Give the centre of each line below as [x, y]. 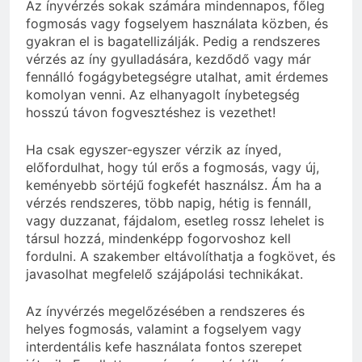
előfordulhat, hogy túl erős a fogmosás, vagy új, [173, 167]
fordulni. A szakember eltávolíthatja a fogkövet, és [181, 256]
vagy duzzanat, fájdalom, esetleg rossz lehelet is [175, 220]
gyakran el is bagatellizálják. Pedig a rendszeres [173, 41]
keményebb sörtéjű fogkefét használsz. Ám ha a [174, 185]
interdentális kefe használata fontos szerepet [164, 346]
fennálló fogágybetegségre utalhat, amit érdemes [177, 76]
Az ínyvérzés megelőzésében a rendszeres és [165, 311]
